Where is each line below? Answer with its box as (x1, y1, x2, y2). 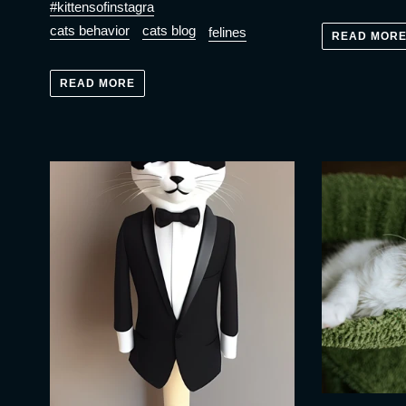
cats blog (142, 23, 196, 39)
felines (208, 24, 246, 41)
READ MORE (60, 76, 135, 90)
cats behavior (50, 23, 130, 39)
